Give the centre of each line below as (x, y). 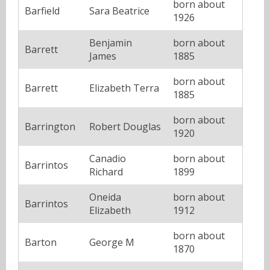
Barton (41, 242)
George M (112, 242)
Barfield (42, 11)
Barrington (50, 126)
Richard (106, 171)
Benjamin (111, 42)
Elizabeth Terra (124, 88)
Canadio (108, 158)
